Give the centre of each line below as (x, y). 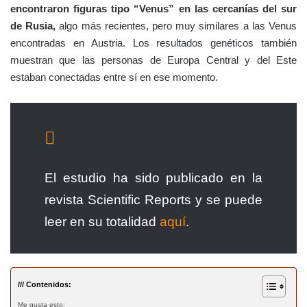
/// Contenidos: (45, 284)
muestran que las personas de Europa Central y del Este (153, 60)
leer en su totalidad (102, 221)
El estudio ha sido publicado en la (153, 177)
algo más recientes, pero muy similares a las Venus (176, 25)
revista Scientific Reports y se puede (153, 199)
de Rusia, (33, 25)
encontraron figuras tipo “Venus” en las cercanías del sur (153, 8)
